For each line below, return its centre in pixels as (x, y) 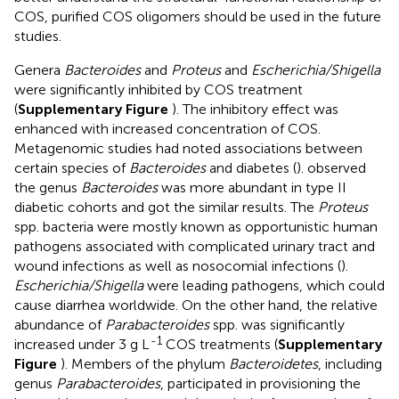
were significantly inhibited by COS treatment (159, 90)
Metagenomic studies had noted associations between (188, 149)
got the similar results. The (233, 208)
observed (337, 168)
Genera (39, 70)
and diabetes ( (251, 168)
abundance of (60, 325)
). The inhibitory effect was (255, 110)
